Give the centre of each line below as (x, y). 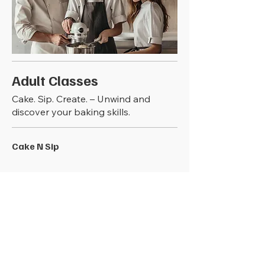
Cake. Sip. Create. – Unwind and (81, 99)
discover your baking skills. (71, 112)
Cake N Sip (35, 146)
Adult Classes (55, 80)
